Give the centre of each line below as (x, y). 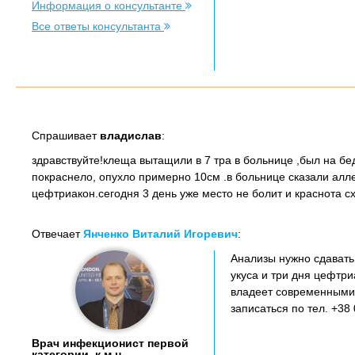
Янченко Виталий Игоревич (160, 234)
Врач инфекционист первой (110, 343)
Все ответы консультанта (98, 26)
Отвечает (57, 234)
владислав (131, 136)
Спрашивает (66, 136)
